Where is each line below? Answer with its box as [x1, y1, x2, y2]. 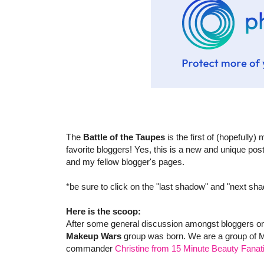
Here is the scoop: [66, 206, 141, 217]
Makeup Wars [66, 231, 121, 242]
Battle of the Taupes [83, 132, 165, 143]
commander [66, 243, 115, 254]
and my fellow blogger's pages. [66, 157, 184, 167]
